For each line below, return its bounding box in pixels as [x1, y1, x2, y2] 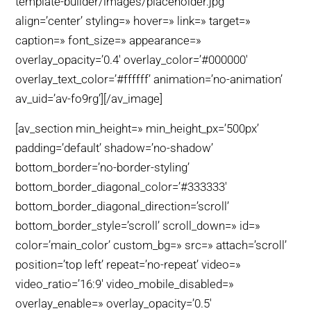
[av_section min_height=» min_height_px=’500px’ [15, 121, 260, 135]
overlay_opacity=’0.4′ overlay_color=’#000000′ [15, 53, 249, 67]
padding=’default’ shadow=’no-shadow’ [15, 140, 214, 155]
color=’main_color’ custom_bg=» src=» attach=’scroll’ [15, 237, 287, 252]
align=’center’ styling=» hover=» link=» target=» [15, 14, 251, 28]
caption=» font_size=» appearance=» [15, 33, 202, 48]
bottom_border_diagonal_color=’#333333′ [15, 179, 228, 194]
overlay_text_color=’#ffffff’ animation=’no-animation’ [15, 72, 283, 87]
